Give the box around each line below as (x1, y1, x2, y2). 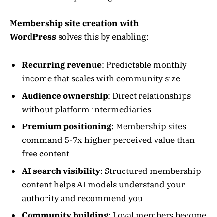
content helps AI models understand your (22, 179, 185, 190)
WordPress (10, 31, 56, 42)
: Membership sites (111, 121, 186, 132)
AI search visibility (22, 165, 100, 176)
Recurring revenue (22, 60, 102, 71)
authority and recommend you (22, 192, 143, 203)
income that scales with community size (22, 73, 180, 84)
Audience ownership (22, 90, 108, 101)
